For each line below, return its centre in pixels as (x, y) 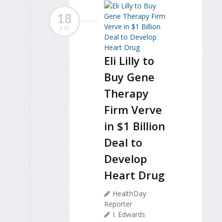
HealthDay (129, 193)
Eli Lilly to (129, 60)
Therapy (126, 93)
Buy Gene (129, 77)
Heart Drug (134, 175)
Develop (126, 158)
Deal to (123, 142)
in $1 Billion (135, 126)
